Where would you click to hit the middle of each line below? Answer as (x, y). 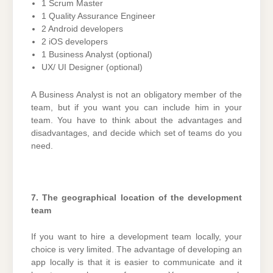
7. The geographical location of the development (136, 197)
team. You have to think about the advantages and (136, 120)
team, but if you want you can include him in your (136, 107)
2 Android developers (82, 29)
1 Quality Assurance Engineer (98, 16)
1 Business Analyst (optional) (97, 54)
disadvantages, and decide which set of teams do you (136, 133)
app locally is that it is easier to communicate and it (136, 263)
